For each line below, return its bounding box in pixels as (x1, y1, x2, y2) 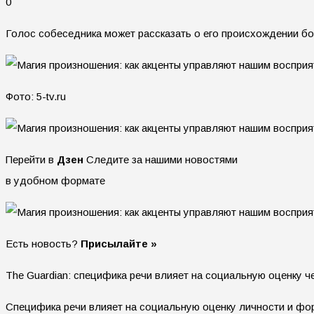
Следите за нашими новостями (83, 153, 238, 165)
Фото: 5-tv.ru (6, 90, 66, 102)
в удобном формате (6, 174, 105, 186)
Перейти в (6, 153, 57, 165)
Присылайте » (81, 237, 157, 250)
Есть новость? (6, 237, 81, 250)
